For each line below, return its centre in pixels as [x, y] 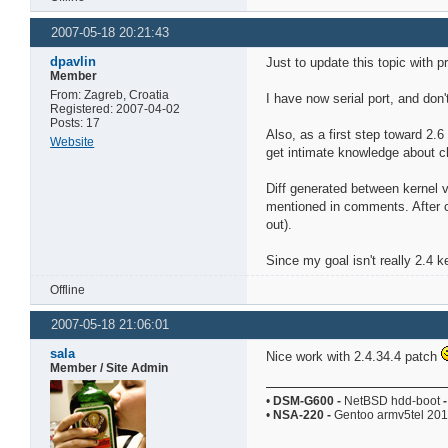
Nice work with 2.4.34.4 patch [354, 356]
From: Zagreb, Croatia [110, 94]
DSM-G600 [304, 400]
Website [72, 141]
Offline [68, 289]
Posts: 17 [75, 122]
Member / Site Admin [109, 367]
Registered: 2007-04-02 [115, 108]
